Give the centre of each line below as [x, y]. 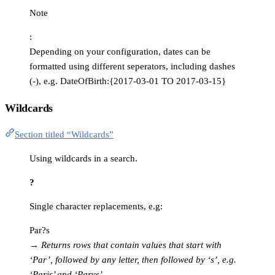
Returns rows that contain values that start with [131, 245]
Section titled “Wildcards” [64, 135]
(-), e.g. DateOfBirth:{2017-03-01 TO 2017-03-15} [128, 81]
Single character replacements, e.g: [96, 207]
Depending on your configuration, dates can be [120, 52]
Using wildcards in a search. [83, 159]
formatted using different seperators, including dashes [132, 67]
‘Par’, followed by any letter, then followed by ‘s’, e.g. [133, 260]
